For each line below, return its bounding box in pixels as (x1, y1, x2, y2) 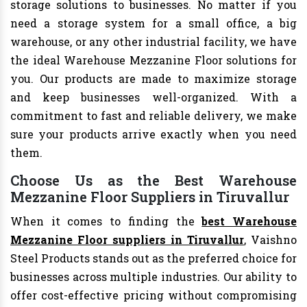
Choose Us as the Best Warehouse (10, 171, 297, 190)
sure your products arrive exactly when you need (10, 127, 297, 142)
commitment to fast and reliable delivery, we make (10, 108, 297, 123)
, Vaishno (244, 232, 297, 247)
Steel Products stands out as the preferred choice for (10, 251, 297, 266)
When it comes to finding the (10, 214, 202, 229)
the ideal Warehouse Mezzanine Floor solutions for (10, 53, 297, 68)
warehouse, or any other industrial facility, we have (10, 34, 297, 49)
